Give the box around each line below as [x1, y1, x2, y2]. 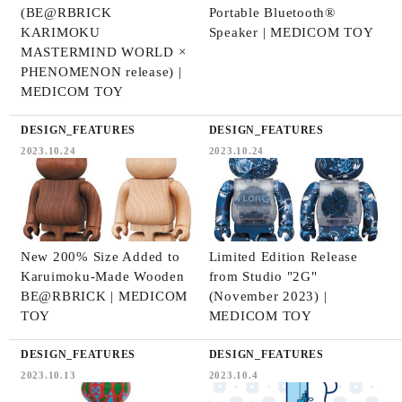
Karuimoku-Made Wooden [20, 268, 185, 284]
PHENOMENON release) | [20, 64, 182, 79]
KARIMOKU [20, 24, 100, 39]
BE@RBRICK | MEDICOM [20, 288, 188, 303]
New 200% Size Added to [20, 249, 180, 264]
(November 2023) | [208, 288, 328, 303]
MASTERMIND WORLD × [20, 44, 187, 59]
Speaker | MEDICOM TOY [208, 24, 374, 39]
